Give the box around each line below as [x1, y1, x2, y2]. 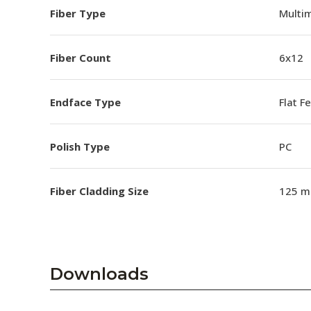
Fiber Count [50, 50, 111, 65]
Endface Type [50, 94, 121, 109]
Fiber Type [50, 6, 106, 20]
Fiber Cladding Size [50, 184, 149, 198]
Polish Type [50, 139, 110, 153]
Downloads [50, 264, 149, 284]
